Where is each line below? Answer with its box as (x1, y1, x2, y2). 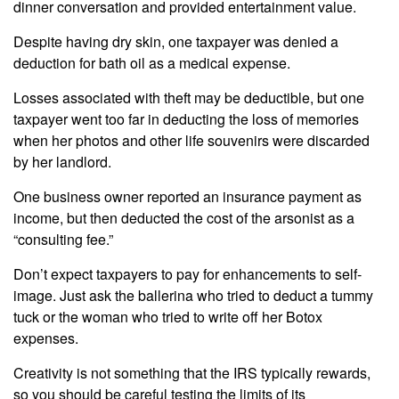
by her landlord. (13, 151, 111, 172)
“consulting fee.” (13, 229, 113, 249)
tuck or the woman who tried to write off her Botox (13, 306, 322, 327)
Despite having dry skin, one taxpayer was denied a (13, 31, 338, 52)
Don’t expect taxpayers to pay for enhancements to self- (13, 264, 362, 284)
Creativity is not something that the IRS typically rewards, (13, 362, 370, 383)
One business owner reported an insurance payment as (13, 186, 362, 207)
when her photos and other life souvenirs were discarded (13, 130, 370, 151)
